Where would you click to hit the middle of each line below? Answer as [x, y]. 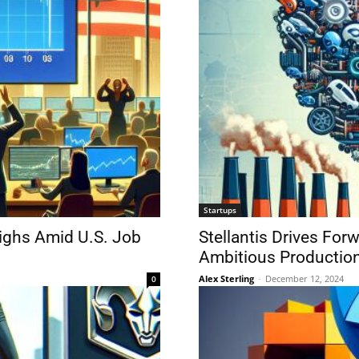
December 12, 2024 [305, 279]
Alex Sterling [226, 279]
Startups [220, 210]
